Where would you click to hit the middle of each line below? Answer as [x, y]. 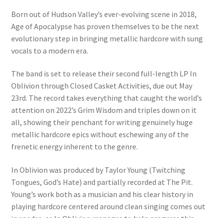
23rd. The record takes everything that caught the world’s [106, 98]
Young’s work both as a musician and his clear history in [102, 194]
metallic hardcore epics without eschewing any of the [100, 135]
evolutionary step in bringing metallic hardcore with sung [107, 38]
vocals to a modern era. [49, 50]
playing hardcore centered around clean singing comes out [108, 206]
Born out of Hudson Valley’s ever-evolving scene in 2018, [104, 14]
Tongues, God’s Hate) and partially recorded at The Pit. [102, 182]
